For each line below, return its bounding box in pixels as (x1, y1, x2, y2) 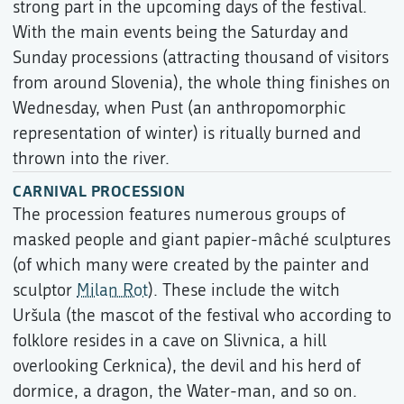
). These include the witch (148, 280, 340, 300)
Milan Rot (77, 280, 148, 300)
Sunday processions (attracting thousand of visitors (13, 47, 389, 68)
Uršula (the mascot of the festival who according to (13, 305, 391, 326)
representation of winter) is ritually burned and (13, 123, 361, 143)
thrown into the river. (13, 148, 170, 169)
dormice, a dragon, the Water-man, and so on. (13, 381, 357, 401)
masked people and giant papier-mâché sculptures (13, 229, 390, 250)
